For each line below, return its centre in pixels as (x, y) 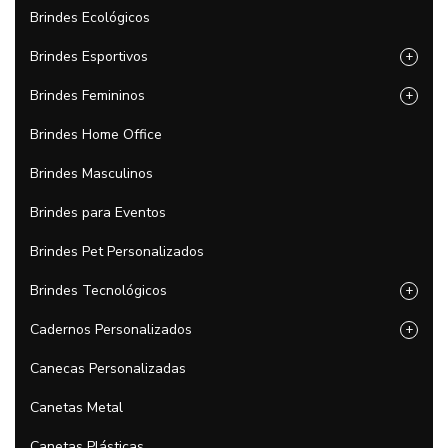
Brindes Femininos (87, 95)
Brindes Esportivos (89, 56)
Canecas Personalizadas (108, 368)
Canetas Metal (76, 407)
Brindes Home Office (96, 134)
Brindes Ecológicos (90, 17)
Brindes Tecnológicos (98, 290)
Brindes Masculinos (91, 173)
